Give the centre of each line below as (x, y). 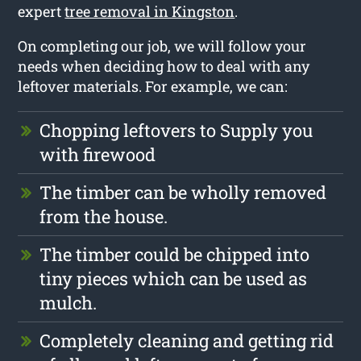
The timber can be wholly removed (183, 192)
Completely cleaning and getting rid (187, 340)
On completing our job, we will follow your (162, 46)
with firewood (98, 154)
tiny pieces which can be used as (174, 278)
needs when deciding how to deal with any (164, 66)
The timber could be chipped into (175, 254)
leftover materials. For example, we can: (153, 86)
